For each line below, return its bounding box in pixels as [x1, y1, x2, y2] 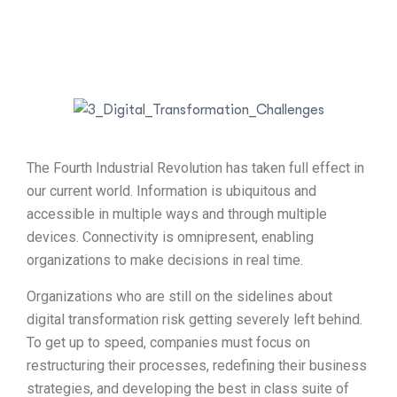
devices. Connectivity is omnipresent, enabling [27, 229, 314, 246]
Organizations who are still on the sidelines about [27, 288, 332, 306]
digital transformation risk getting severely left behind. [27, 311, 362, 329]
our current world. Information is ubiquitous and [27, 183, 316, 200]
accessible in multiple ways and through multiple [27, 206, 327, 223]
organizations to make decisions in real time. [27, 252, 303, 269]
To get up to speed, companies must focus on [27, 334, 310, 352]
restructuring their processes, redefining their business [27, 357, 367, 375]
